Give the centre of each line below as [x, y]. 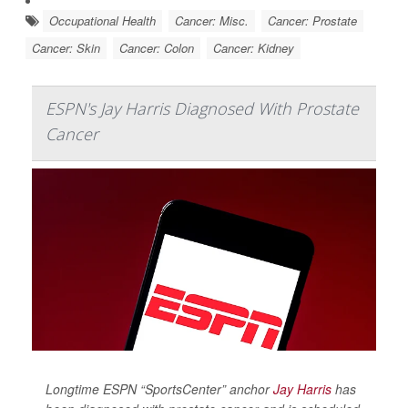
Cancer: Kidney [254, 47]
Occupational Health [102, 20]
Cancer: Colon [157, 47]
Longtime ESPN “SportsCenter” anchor [159, 388]
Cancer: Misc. [212, 20]
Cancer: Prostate [312, 20]
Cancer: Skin [66, 47]
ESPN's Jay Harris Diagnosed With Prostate [202, 108]
